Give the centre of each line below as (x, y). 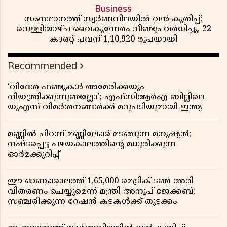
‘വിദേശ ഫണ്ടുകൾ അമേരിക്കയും (76, 87)
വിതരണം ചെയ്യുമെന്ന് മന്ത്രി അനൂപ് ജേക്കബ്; (101, 191)
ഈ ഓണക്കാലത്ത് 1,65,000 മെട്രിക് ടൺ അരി (101, 181)
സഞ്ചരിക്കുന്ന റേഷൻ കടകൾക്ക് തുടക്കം (92, 201)
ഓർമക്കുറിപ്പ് (34, 154)
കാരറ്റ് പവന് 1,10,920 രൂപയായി (113, 39)
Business (113, 9)
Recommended (42, 66)
